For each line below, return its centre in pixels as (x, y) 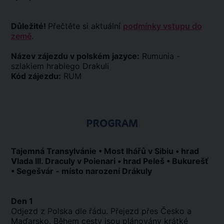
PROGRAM (112, 123)
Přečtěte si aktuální (85, 26)
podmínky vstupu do (162, 26)
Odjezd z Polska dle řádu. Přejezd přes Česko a (101, 211)
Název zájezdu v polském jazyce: (75, 56)
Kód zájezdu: (36, 76)
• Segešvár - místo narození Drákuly (81, 171)
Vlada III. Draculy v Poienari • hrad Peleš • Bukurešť (110, 161)
